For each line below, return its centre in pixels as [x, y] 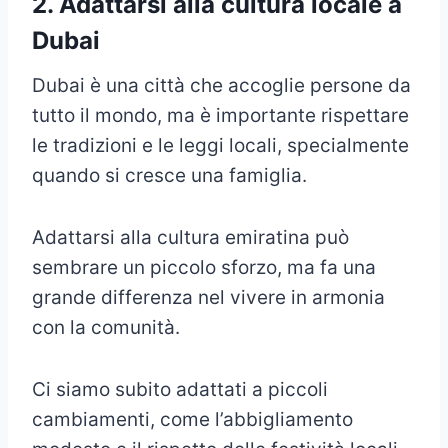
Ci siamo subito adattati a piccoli [180, 390]
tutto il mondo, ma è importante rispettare [220, 116]
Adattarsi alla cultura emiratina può [190, 238]
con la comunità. [106, 328]
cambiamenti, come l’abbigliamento [192, 420]
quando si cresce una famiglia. [169, 176]
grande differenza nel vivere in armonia [208, 298]
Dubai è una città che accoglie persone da [221, 86]
